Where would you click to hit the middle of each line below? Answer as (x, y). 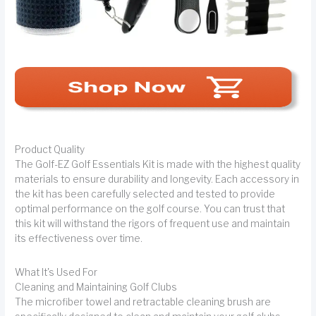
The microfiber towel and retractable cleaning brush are (143, 302)
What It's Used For (56, 273)
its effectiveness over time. (79, 238)
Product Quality (50, 149)
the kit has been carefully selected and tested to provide (145, 194)
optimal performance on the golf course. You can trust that (150, 208)
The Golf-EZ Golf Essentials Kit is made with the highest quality (158, 164)
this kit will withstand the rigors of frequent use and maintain (153, 223)
